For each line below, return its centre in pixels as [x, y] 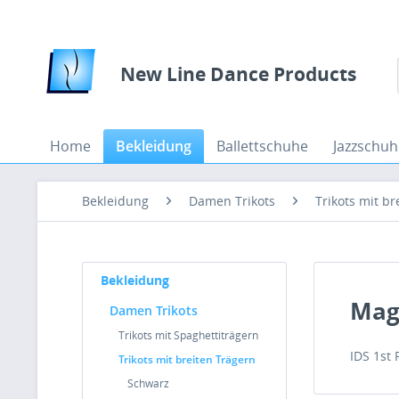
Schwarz [148, 383]
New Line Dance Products [238, 74]
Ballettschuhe [262, 146]
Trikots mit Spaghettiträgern [188, 335]
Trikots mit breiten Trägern [187, 359]
